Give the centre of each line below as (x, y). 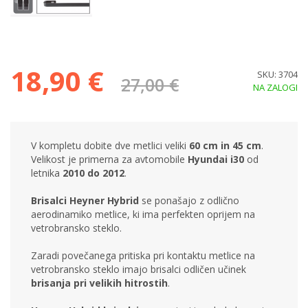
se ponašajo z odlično (189, 201)
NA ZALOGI (275, 88)
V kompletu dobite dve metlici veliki (109, 146)
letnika (45, 173)
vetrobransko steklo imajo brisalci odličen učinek (139, 269)
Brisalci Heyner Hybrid (85, 201)
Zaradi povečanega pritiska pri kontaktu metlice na (143, 256)
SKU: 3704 (277, 75)
